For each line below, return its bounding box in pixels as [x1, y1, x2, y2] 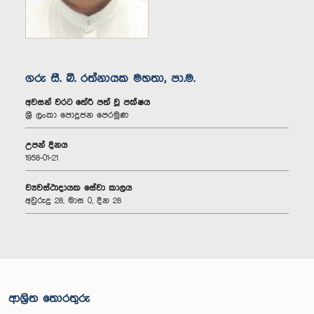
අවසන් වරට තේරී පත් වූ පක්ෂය [25, 98, 150, 108]
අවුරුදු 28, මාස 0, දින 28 [25, 196, 121, 206]
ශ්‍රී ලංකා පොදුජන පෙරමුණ [25, 111, 128, 121]
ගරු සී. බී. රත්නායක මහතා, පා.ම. [25, 73, 195, 86]
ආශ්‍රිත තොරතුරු [8, 293, 90, 306]
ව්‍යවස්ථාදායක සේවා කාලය [25, 184, 132, 193]
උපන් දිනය [25, 141, 67, 151]
